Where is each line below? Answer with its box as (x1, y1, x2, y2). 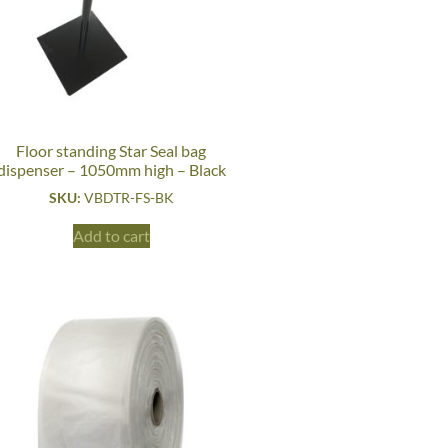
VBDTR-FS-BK (83, 189, 174, 207)
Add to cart (72, 226, 150, 246)
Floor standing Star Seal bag (16, 141, 207, 161)
